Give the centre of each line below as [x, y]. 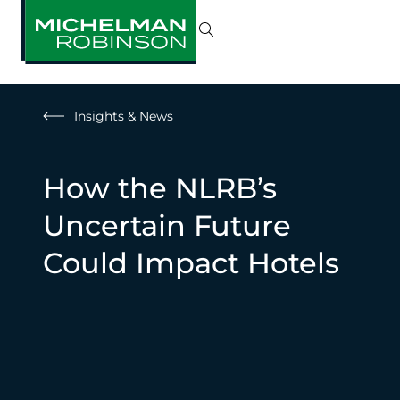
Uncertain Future [167, 225]
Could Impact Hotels [191, 263]
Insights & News [124, 116]
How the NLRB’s [160, 188]
